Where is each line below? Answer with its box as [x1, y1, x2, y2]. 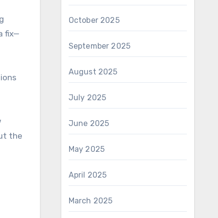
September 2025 [68, 41, 131, 51]
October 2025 [68, 16, 120, 25]
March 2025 [68, 196, 113, 205]
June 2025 [68, 119, 109, 128]
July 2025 [68, 93, 107, 102]
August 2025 [68, 67, 118, 76]
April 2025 [68, 170, 107, 180]
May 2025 [68, 145, 105, 154]
